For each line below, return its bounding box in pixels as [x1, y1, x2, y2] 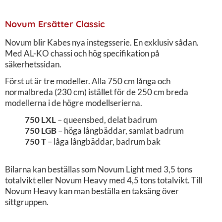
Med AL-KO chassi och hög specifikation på [5, 48, 160, 58]
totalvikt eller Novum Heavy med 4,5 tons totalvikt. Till [5, 174, 202, 185]
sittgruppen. [5, 196, 49, 207]
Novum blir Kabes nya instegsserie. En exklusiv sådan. [5, 37, 199, 48]
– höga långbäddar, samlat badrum [56, 125, 184, 136]
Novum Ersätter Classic [5, 18, 105, 30]
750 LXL [25, 114, 56, 125]
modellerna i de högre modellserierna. [5, 97, 142, 108]
